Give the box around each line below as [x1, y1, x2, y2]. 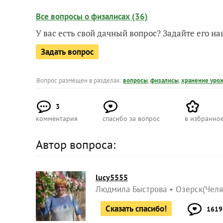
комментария [36, 113, 78, 123]
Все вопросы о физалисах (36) [36, 10, 148, 22]
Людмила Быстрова [96, 183, 167, 195]
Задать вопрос [41, 46, 94, 57]
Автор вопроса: [36, 136, 115, 152]
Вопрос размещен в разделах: [36, 76, 123, 85]
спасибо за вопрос [103, 113, 160, 123]
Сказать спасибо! [106, 203, 167, 214]
